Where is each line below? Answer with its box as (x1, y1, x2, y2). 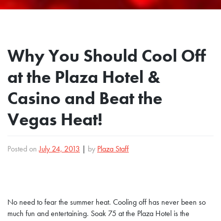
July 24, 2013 (39, 144, 80, 154)
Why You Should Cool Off (7, 45, 206, 68)
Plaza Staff (97, 144, 129, 154)
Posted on (7, 144, 39, 154)
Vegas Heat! (7, 109, 103, 131)
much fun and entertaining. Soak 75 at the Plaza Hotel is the (7, 208, 189, 219)
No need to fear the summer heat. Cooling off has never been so (7, 197, 206, 207)
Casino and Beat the (7, 87, 162, 110)
